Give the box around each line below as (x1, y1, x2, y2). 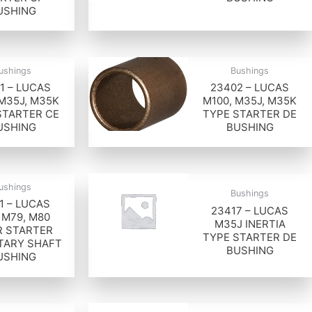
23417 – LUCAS (211, 203, 289, 217)
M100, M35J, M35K (203, 93, 297, 107)
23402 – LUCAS (210, 80, 290, 94)
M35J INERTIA (214, 217, 286, 231)
